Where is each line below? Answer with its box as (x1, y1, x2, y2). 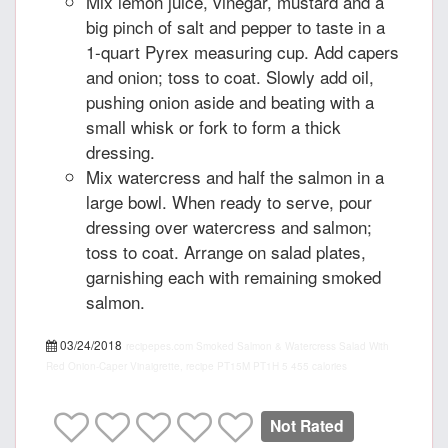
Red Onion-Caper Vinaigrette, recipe (46, 359, 214, 373)
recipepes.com (126, 339, 193, 353)
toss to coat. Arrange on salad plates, (86, 239, 366, 264)
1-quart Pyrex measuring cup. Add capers (86, 39, 399, 64)
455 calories (291, 359, 347, 373)
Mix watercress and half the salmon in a (86, 164, 384, 189)
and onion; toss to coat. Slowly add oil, (86, 64, 374, 89)
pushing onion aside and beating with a (86, 89, 374, 114)
